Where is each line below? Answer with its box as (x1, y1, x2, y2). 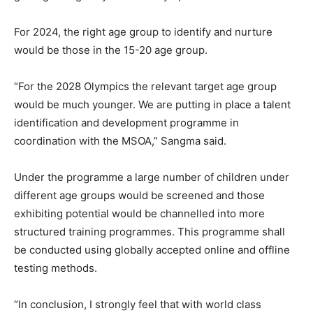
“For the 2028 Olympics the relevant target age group (14, 80, 277, 93)
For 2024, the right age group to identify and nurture (14, 25, 272, 38)
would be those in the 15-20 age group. (14, 43, 208, 57)
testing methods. (14, 261, 97, 275)
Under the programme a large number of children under (14, 170, 289, 184)
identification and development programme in (14, 116, 239, 129)
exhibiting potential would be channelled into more (14, 207, 265, 220)
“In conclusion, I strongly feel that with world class (14, 298, 261, 311)
